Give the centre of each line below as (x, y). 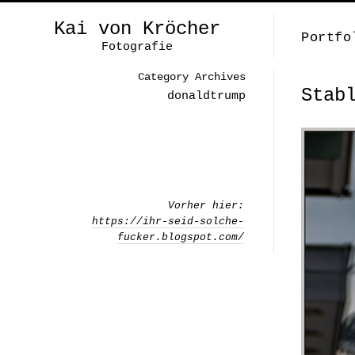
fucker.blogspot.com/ (181, 237)
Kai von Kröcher (137, 29)
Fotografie (137, 47)
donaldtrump (206, 96)
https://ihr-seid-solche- (168, 221)
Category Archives (192, 77)
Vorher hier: (206, 206)
